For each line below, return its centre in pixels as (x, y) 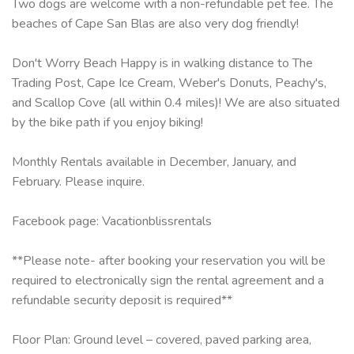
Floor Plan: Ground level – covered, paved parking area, (162, 339)
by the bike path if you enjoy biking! (107, 122)
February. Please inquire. (78, 181)
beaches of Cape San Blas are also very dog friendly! (155, 23)
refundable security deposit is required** (122, 300)
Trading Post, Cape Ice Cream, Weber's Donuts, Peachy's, (169, 83)
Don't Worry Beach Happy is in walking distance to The (162, 63)
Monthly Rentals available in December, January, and (154, 162)
